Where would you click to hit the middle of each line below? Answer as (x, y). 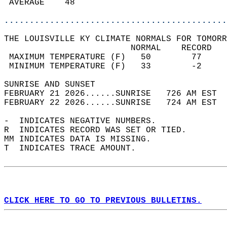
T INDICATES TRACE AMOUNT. (75, 148)
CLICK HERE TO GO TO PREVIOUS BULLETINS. (103, 201)
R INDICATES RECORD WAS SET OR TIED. (100, 130)
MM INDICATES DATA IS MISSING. (83, 139)
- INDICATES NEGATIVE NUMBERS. (85, 121)
